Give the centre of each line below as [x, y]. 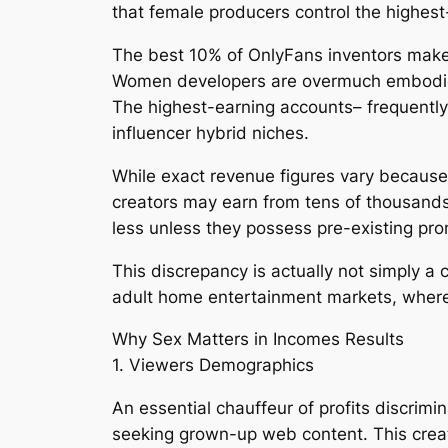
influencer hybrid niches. [210, 132]
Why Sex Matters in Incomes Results [258, 339]
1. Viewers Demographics [213, 365]
